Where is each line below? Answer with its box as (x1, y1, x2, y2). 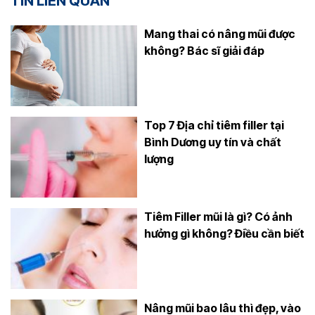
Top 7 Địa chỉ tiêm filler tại (144, 117, 284, 132)
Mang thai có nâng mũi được (144, 26, 295, 41)
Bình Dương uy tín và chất (144, 134, 281, 149)
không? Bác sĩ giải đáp (144, 43, 264, 58)
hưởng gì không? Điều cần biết (144, 226, 304, 240)
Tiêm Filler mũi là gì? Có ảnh (144, 209, 292, 224)
